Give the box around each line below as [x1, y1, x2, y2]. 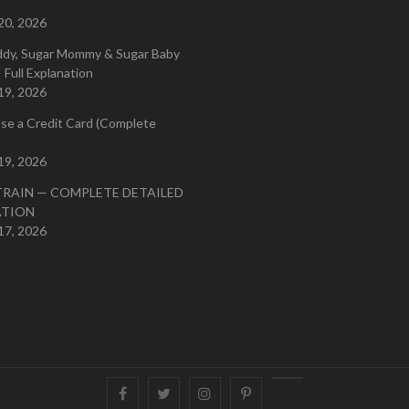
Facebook [125, 385, 183, 400]
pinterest [249, 385, 299, 400]
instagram [210, 385, 266, 400]
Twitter [169, 385, 211, 400]
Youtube [286, 385, 334, 400]
